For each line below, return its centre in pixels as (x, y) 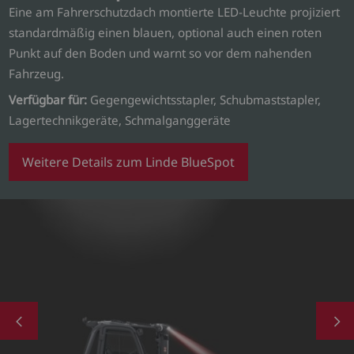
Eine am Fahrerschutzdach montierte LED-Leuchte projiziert (175, 11)
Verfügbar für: (48, 100)
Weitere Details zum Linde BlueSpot (129, 162)
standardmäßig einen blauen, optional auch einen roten (166, 32)
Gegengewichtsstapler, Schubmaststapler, (204, 100)
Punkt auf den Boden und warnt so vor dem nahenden (160, 53)
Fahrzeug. (37, 73)
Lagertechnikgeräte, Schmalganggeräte (120, 121)
